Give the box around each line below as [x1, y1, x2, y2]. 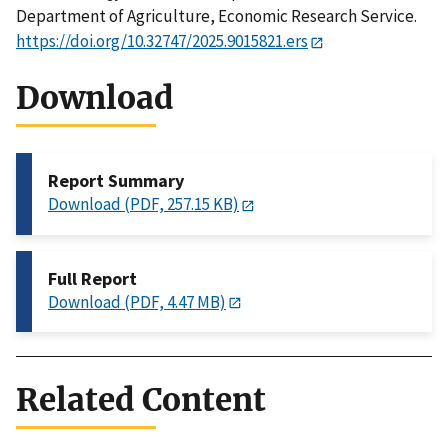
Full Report [48, 266, 137, 290]
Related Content [16, 379, 266, 420]
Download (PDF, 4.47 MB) [48, 290, 226, 313]
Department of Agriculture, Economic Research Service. [16, 5, 417, 28]
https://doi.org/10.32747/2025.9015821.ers [16, 30, 308, 53]
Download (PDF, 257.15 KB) [48, 193, 239, 216]
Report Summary [48, 169, 184, 193]
